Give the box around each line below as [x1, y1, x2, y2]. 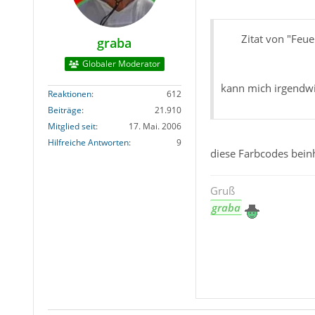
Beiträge [47, 104, 82, 117]
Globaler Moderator [82, 58, 160, 70]
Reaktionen [47, 88, 91, 101]
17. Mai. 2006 [128, 120, 181, 133]
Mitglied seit [47, 120, 96, 133]
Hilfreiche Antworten [47, 136, 129, 149]
